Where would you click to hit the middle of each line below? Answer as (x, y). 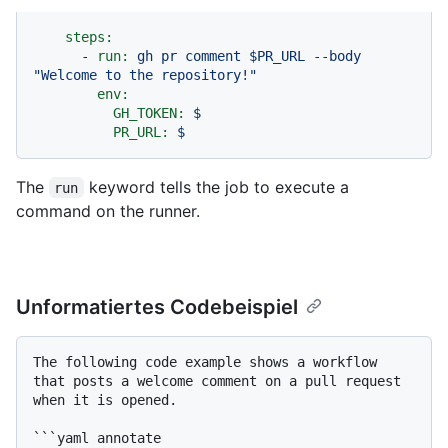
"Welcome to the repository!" (145, 74)
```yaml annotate (97, 437)
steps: (89, 36)
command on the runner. (108, 210)
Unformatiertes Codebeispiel (157, 306)
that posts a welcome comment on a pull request (217, 380)
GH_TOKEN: (149, 112)
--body (337, 55)
